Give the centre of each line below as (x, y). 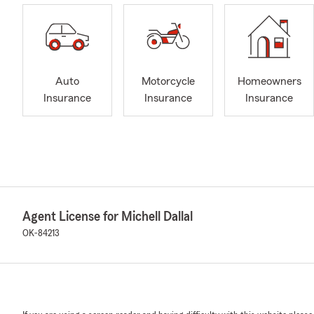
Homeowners (269, 82)
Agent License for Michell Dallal (108, 217)
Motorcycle (168, 82)
